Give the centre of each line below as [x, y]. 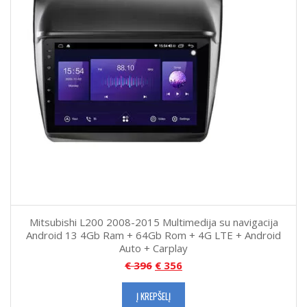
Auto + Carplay [153, 248]
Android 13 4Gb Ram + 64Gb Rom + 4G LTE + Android [153, 235]
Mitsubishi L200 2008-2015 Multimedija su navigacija [153, 222]
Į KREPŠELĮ [153, 296]
